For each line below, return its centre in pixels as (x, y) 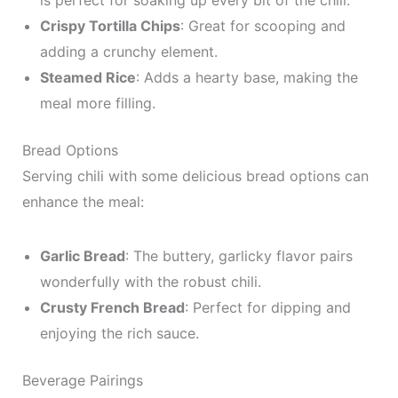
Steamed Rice (88, 77)
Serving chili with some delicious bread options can (195, 176)
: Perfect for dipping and (267, 307)
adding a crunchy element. (128, 52)
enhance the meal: (83, 202)
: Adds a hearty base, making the (247, 77)
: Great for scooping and (263, 26)
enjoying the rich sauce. (119, 333)
